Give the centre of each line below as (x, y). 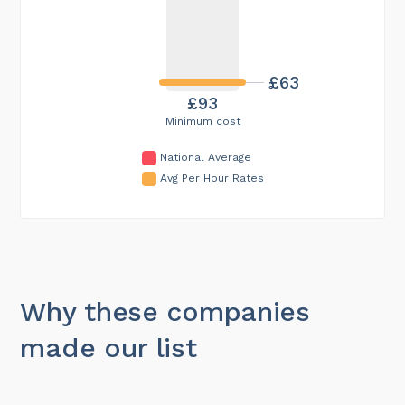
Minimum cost (202, 121)
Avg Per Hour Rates (212, 178)
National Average (205, 157)
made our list (108, 347)
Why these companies (165, 311)
